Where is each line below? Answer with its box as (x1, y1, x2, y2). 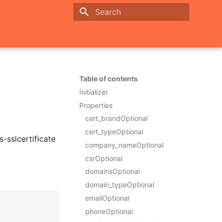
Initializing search (95, 26, 147, 33)
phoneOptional (85, 207, 133, 216)
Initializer (79, 87, 108, 96)
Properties (79, 101, 112, 110)
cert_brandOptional (85, 114, 148, 123)
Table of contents (79, 74, 138, 83)
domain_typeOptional (85, 180, 154, 189)
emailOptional (85, 193, 129, 202)
